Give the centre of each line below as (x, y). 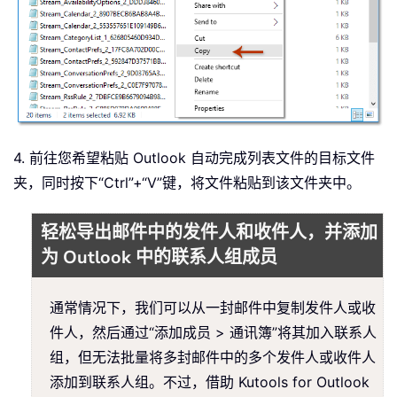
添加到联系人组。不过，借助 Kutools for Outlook (210, 381)
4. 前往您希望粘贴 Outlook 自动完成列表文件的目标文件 (194, 157)
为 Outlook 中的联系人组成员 (159, 257)
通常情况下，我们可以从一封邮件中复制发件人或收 (213, 307)
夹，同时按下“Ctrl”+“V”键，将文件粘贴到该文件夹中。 (187, 182)
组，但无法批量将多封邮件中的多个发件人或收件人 (213, 357)
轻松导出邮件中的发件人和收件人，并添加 (209, 232)
